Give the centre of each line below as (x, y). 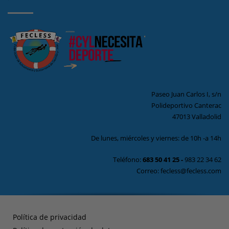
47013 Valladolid (197, 117)
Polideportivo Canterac (186, 106)
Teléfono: (128, 160)
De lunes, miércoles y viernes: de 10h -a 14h (156, 138)
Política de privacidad (50, 217)
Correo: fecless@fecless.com (179, 171)
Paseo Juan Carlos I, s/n (186, 94)
